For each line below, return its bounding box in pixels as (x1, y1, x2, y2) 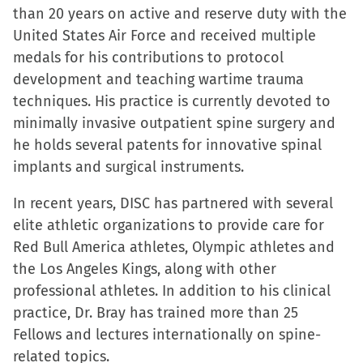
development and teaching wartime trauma (13, 70, 304, 88)
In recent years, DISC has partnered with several (13, 194, 333, 212)
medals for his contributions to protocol (13, 49, 284, 66)
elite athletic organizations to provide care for (13, 216, 324, 234)
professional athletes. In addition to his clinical (13, 282, 331, 300)
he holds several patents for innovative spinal (13, 136, 322, 154)
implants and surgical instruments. (13, 158, 244, 176)
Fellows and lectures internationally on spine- (13, 326, 321, 344)
